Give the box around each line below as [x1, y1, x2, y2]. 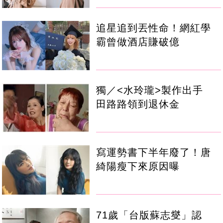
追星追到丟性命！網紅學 [96, 22, 212, 34]
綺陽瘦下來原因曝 [96, 161, 180, 172]
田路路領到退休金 [96, 99, 180, 110]
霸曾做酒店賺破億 [96, 36, 180, 48]
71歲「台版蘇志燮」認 [96, 209, 203, 221]
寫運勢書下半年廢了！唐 [96, 147, 212, 158]
